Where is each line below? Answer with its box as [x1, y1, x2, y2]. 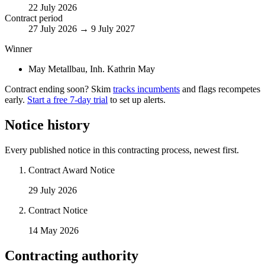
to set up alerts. [110, 95, 166, 105]
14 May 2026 [28, 225, 79, 235]
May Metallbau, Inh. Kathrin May [28, 64, 155, 75]
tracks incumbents [113, 84, 180, 95]
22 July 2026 [28, 2, 77, 13]
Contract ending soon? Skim [5, 84, 111, 95]
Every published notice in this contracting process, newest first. [5, 144, 239, 155]
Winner [5, 44, 32, 54]
